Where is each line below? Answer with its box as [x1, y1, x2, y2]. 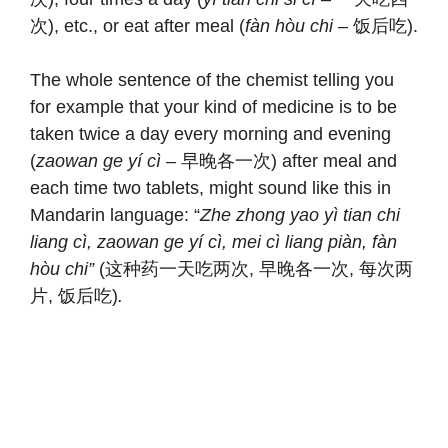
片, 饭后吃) [30, 285, 118, 306]
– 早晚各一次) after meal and [161, 150, 397, 171]
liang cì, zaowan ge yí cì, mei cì [30, 231, 285, 252]
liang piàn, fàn [285, 231, 397, 252]
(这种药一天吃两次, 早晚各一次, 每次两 [99, 258, 413, 279]
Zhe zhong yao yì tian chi [200, 204, 400, 225]
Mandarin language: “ [30, 204, 200, 225]
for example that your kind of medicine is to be [30, 96, 397, 117]
